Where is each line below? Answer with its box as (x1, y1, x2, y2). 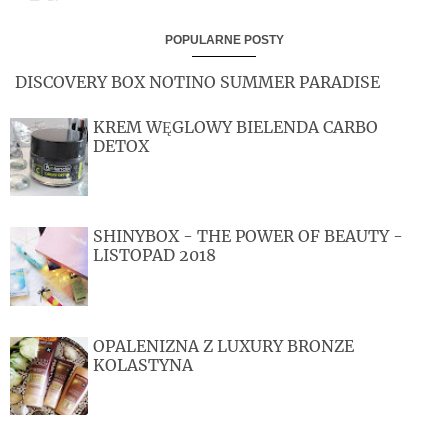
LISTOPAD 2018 (93, 245, 217, 266)
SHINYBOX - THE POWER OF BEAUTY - (93, 226, 404, 247)
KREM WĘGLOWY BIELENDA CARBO (93, 116, 379, 137)
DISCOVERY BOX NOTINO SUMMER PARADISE (15, 71, 380, 92)
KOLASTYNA (93, 355, 194, 376)
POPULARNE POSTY (164, 32, 284, 47)
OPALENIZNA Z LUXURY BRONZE (93, 336, 355, 357)
